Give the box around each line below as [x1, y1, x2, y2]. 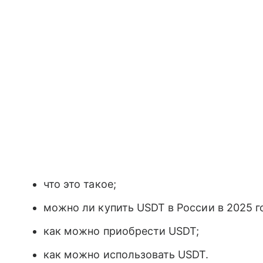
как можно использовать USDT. [43, 248, 209, 261]
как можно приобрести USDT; [43, 225, 200, 237]
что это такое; [43, 178, 116, 190]
